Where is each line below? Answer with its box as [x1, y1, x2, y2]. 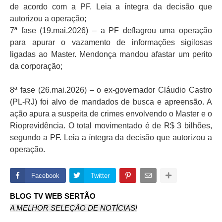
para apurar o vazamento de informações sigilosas [10, 38, 212, 47]
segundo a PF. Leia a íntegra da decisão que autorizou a [10, 133, 212, 142]
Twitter [91, 172, 110, 180]
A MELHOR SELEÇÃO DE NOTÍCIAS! [10, 204, 137, 213]
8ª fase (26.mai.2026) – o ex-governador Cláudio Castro [10, 86, 212, 95]
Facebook [31, 172, 59, 180]
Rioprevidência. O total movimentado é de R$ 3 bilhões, [10, 121, 212, 130]
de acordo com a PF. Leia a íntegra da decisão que [10, 2, 212, 11]
